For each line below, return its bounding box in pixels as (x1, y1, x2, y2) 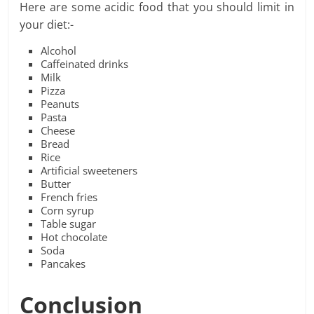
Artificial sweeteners (41, 163, 138, 178)
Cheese (41, 123, 76, 138)
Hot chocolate (41, 230, 108, 245)
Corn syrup (41, 203, 95, 218)
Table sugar (41, 217, 97, 231)
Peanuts (41, 97, 80, 111)
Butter (41, 177, 71, 191)
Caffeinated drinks (41, 57, 129, 71)
